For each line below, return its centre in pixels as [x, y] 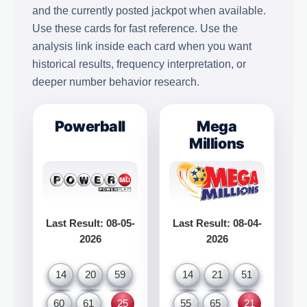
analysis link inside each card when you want [142, 46]
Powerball [90, 126]
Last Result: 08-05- [90, 224]
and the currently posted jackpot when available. [149, 10]
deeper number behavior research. [116, 82]
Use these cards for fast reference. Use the [135, 28]
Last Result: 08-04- [217, 224]
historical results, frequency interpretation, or [139, 64]
